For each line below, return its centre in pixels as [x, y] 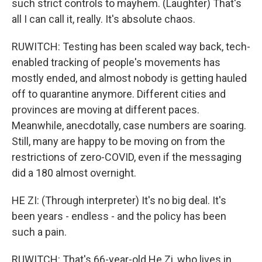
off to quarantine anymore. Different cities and [119, 94]
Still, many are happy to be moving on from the [118, 141]
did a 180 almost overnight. [74, 173]
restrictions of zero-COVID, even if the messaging [127, 157]
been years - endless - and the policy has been [119, 216]
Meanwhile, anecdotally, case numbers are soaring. [129, 125]
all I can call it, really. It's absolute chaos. [104, 19]
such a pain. [39, 232]
